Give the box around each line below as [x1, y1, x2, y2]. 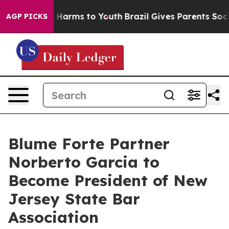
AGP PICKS [6, 12, 48, 21]
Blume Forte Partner [8, 134, 170, 153]
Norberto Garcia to [8, 152, 159, 172]
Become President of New [8, 171, 208, 190]
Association [8, 208, 99, 227]
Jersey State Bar [8, 189, 140, 209]
